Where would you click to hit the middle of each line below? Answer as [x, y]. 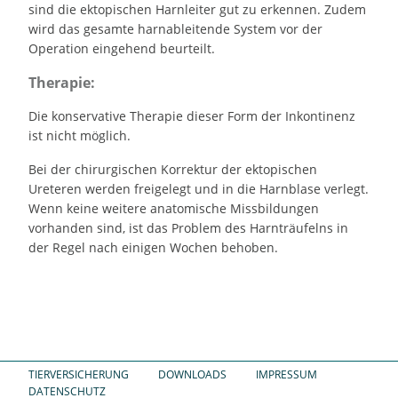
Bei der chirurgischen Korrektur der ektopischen [173, 170]
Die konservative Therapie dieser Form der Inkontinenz [192, 116]
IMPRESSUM [287, 375]
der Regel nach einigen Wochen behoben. [154, 248]
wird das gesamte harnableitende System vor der [176, 29]
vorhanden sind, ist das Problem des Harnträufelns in [189, 228]
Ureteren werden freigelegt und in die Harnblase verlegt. [199, 189]
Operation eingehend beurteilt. [122, 49]
